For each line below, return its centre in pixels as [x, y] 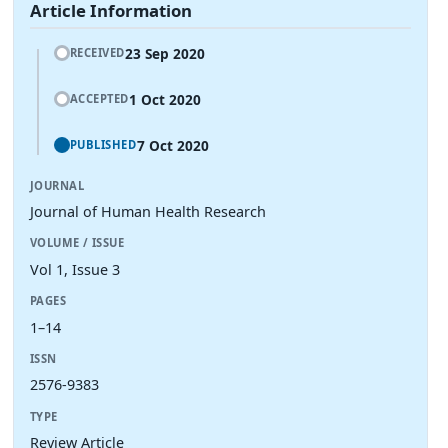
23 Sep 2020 [165, 54]
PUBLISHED [103, 145]
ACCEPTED [99, 99]
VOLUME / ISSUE [77, 243]
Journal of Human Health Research [148, 212]
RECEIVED [97, 53]
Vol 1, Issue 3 [75, 269]
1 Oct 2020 [165, 100]
